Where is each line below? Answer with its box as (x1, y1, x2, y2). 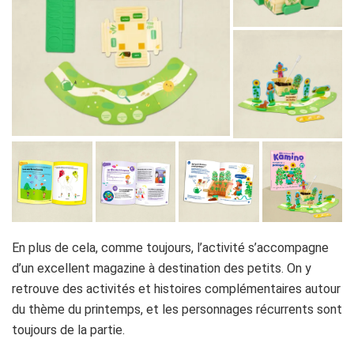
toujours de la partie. (12, 322, 125, 337)
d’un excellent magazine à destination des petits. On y (12, 260, 311, 276)
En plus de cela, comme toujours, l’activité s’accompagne (12, 239, 329, 255)
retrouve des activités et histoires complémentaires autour (12, 281, 341, 296)
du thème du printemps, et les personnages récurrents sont (12, 301, 342, 317)
